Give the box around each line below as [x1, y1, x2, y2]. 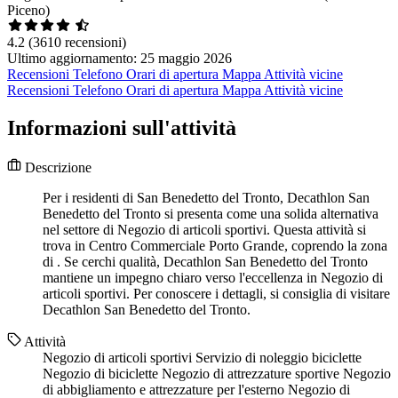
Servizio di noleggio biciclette [195, 350, 362, 366]
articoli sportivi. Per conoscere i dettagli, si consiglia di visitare [43, 286, 390, 302]
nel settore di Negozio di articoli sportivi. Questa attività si [43, 222, 366, 238]
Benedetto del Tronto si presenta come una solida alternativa [43, 206, 378, 222]
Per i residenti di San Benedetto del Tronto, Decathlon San [43, 190, 370, 206]
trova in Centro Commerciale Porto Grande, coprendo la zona [43, 238, 387, 254]
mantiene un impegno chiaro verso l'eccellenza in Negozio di [43, 270, 383, 286]
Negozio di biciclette [43, 366, 162, 382]
